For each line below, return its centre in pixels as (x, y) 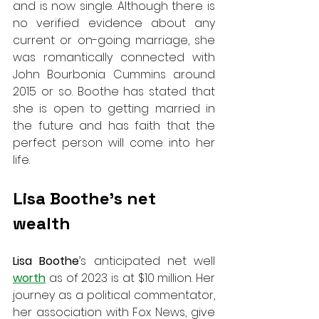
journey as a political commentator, (114, 295)
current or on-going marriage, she (114, 40)
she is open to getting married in (114, 108)
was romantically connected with (114, 57)
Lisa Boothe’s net (87, 198)
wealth (42, 223)
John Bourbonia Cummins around (114, 74)
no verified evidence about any (114, 23)
